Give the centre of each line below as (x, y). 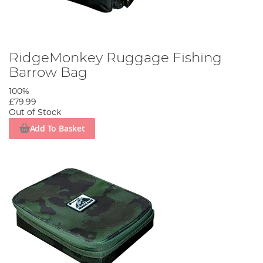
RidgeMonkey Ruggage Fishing (115, 58)
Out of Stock (35, 112)
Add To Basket (57, 129)
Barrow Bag (48, 73)
